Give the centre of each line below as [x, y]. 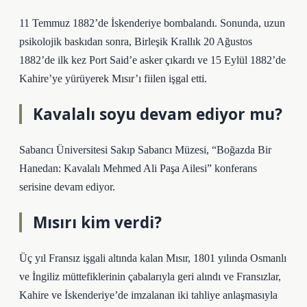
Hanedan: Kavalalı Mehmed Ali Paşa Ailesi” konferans [138, 168]
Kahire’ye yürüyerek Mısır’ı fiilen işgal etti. [113, 78]
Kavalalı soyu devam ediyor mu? [158, 114]
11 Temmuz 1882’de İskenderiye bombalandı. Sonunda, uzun [152, 23]
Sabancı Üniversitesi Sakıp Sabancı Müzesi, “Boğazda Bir [145, 150]
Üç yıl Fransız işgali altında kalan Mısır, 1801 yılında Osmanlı [153, 258]
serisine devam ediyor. [67, 187]
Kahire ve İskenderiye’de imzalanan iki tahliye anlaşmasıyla [148, 295]
